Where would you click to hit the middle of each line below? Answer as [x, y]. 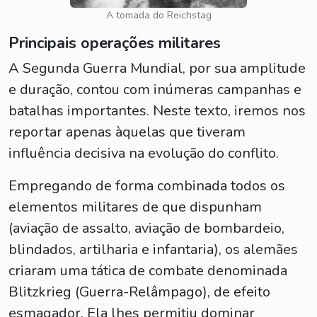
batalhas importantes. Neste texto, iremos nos [157, 111]
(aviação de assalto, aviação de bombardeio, [146, 228]
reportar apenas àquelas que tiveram [127, 132]
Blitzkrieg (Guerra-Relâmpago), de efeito [139, 292]
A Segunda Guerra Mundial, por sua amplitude [157, 68]
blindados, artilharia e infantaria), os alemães [153, 249]
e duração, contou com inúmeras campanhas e [155, 90]
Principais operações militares [115, 43]
